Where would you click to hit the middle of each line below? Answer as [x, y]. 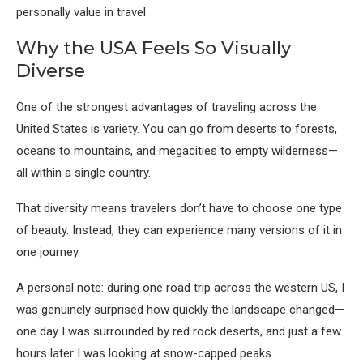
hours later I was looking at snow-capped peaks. [145, 354]
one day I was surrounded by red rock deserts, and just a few [179, 332]
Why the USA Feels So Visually [154, 49]
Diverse [51, 71]
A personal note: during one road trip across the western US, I [180, 288]
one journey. [48, 252]
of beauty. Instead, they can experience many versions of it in [179, 231]
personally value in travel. [82, 13]
